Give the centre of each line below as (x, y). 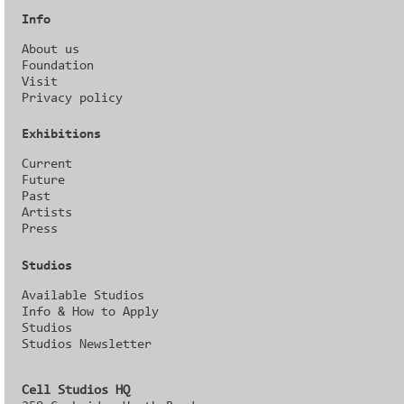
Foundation (58, 66)
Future (44, 181)
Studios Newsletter (87, 344)
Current (47, 165)
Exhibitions (62, 135)
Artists (47, 214)
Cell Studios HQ (76, 391)
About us (51, 50)
